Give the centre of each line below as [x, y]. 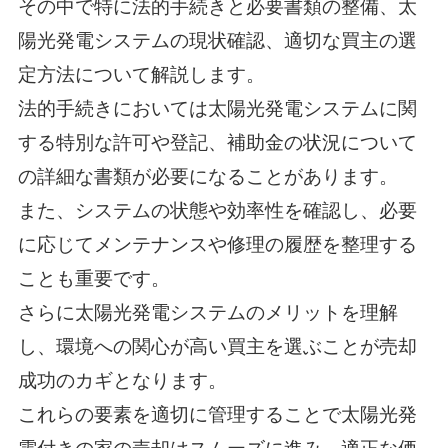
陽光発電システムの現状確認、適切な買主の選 [217, 40]
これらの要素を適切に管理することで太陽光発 [217, 414]
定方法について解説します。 [141, 74]
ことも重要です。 [93, 278]
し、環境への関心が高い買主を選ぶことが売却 [217, 346]
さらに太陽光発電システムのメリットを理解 [207, 312]
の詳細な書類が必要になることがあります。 [207, 176]
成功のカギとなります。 [122, 380]
